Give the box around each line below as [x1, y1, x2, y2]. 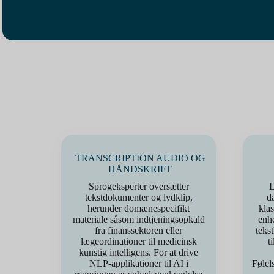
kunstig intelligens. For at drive [79, 247, 198, 257]
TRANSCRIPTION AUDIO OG [75, 153, 206, 163]
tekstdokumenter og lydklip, [84, 192, 193, 202]
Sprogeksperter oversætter [88, 181, 189, 191]
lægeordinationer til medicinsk [80, 236, 197, 246]
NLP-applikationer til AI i [89, 258, 188, 268]
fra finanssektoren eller [95, 225, 182, 235]
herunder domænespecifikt [87, 203, 190, 213]
